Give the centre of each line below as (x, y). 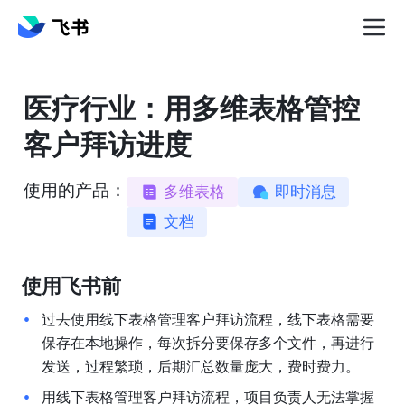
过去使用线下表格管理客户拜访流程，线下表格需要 (207, 319)
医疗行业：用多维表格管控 (192, 108)
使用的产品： (75, 190)
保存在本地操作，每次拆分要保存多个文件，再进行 (207, 343)
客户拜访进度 (108, 145)
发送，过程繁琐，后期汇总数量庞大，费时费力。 (200, 366)
